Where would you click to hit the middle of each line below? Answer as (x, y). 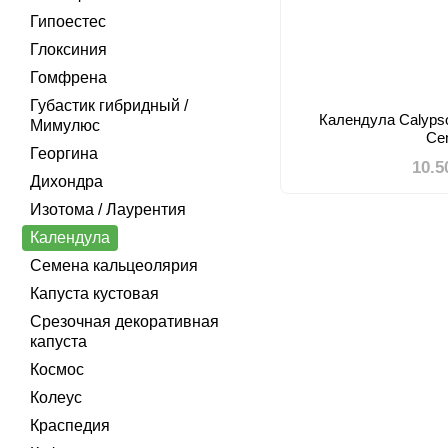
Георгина (64, 153)
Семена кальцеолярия (114, 265)
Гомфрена (68, 77)
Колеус (56, 397)
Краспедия (70, 425)
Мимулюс (65, 125)
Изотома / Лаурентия (108, 209)
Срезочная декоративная (124, 321)
